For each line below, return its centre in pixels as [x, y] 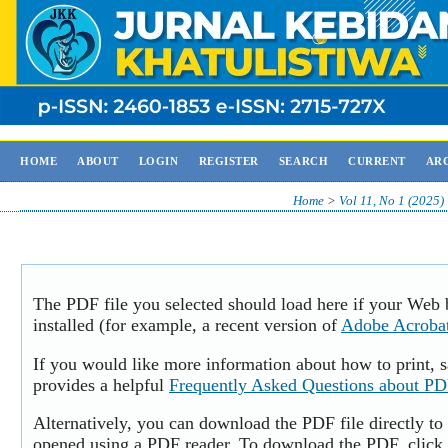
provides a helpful [101, 384]
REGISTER [228, 161]
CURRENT [377, 161]
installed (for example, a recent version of [187, 324]
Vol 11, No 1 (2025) [391, 201]
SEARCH [303, 161]
